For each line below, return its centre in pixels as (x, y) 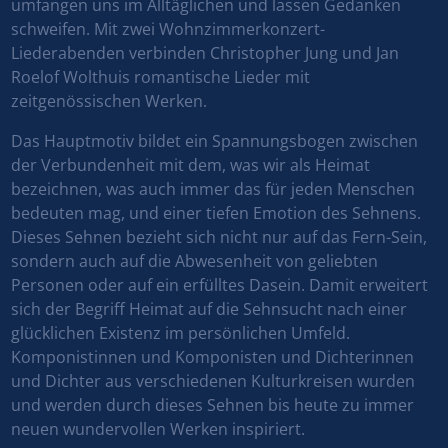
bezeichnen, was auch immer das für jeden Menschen (213, 189)
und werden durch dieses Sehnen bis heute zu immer (213, 405)
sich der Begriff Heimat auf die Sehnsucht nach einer (209, 309)
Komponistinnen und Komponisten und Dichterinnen (213, 357)
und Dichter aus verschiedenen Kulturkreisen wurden (213, 381)
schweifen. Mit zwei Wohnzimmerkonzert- (168, 29)
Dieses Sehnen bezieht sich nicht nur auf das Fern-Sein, (219, 237)
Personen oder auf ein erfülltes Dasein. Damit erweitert (220, 285)
